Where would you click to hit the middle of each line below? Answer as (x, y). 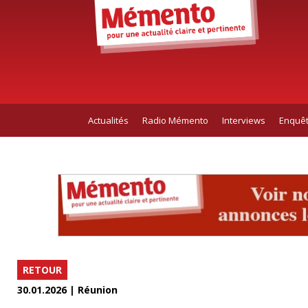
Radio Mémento (175, 120)
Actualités (108, 120)
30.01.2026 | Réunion (67, 290)
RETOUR (42, 270)
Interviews (243, 120)
